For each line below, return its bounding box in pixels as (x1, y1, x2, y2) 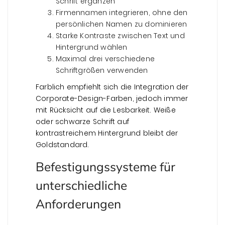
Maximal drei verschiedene (56, 53, 155, 64)
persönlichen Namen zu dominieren (56, 19, 187, 29)
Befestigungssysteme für (36, 158, 175, 176)
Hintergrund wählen (56, 42, 128, 52)
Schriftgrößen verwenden (56, 65, 148, 75)
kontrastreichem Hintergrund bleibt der (36, 128, 178, 138)
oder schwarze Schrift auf (36, 116, 129, 127)
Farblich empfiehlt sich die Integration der (36, 81, 189, 92)
